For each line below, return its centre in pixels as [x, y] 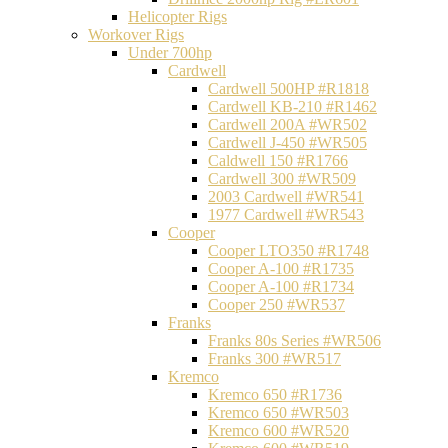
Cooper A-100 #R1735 [281, 268]
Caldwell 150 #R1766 [278, 160]
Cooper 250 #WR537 [276, 304]
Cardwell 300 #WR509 [282, 178]
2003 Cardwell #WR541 [286, 196]
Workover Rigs [136, 34]
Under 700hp [170, 52]
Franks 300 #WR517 [274, 358]
